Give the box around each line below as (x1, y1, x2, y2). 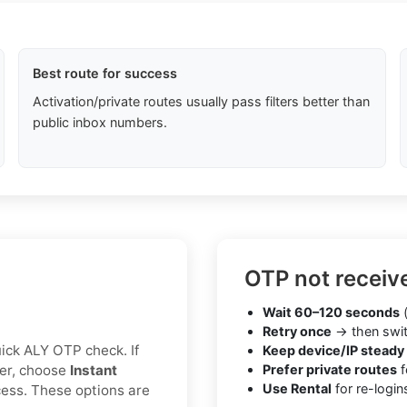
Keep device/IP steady (263, 342, 404, 359)
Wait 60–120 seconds (263, 304, 400, 321)
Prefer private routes (263, 362, 397, 378)
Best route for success (32, 65, 177, 82)
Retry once (263, 323, 332, 340)
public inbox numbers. (32, 114, 167, 131)
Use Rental (263, 381, 332, 397)
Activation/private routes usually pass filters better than (32, 94, 370, 110)
